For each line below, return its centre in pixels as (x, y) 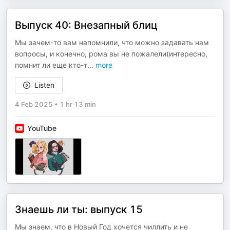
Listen (44, 85)
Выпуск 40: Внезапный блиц (86, 25)
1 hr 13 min (78, 104)
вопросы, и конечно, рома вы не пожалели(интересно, (111, 54)
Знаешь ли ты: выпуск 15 (79, 209)
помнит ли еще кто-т (51, 65)
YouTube (42, 128)
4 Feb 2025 (34, 104)
